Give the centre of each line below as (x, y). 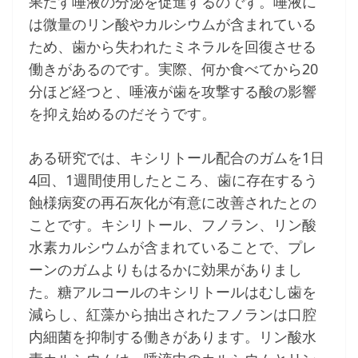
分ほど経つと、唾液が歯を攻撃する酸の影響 (173, 91)
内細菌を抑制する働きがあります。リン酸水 (173, 337)
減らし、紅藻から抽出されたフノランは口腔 (173, 314)
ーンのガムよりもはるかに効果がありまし (165, 270)
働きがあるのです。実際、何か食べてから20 (173, 69)
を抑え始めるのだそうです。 (122, 114)
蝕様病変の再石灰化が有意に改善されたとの (173, 203)
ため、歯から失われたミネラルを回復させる (173, 47)
